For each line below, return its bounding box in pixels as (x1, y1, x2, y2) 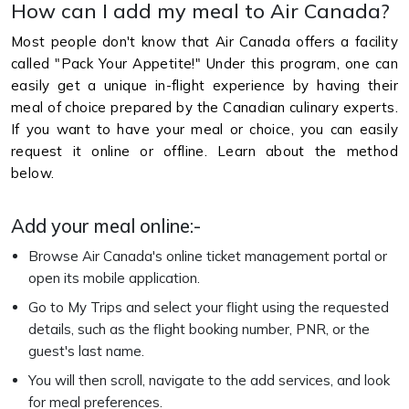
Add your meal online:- (11, 214, 201, 237)
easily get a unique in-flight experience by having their (11, 76, 398, 94)
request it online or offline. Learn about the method (11, 142, 398, 160)
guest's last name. (28, 341, 144, 360)
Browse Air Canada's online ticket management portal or (28, 246, 387, 265)
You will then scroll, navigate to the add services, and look (28, 371, 390, 389)
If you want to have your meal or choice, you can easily (11, 120, 398, 138)
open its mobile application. (28, 268, 200, 287)
